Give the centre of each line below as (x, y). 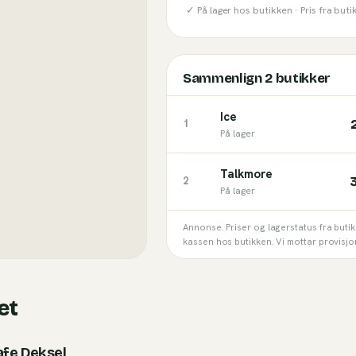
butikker (302, 78)
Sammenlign (224, 78)
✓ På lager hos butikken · (244, 10)
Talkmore (246, 174)
